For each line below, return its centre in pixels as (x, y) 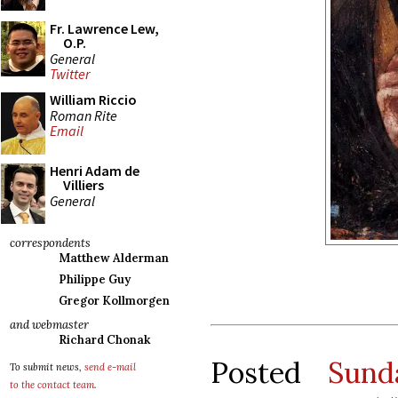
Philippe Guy (95, 279)
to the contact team (52, 385)
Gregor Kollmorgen (114, 301)
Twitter (70, 74)
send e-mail (110, 367)
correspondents (50, 243)
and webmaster (49, 325)
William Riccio (93, 99)
